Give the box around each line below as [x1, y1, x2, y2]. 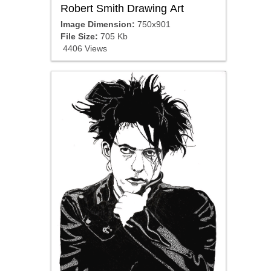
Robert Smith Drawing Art [60, 2, 184, 15]
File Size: [60, 31, 98, 42]
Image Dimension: [60, 19, 135, 30]
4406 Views [60, 44, 107, 54]
